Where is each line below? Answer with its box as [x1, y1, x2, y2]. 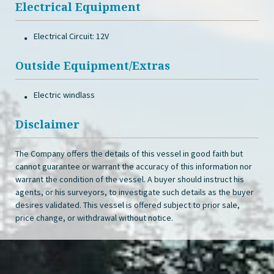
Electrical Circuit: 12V [34, 31, 109, 42]
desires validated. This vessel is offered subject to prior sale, [15, 199, 240, 210]
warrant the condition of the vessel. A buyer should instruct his [15, 174, 244, 185]
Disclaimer [15, 117, 80, 131]
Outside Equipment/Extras [15, 58, 170, 73]
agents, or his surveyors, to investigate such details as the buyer [15, 187, 254, 198]
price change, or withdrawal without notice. [15, 212, 173, 223]
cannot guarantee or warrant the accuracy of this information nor [15, 161, 252, 172]
